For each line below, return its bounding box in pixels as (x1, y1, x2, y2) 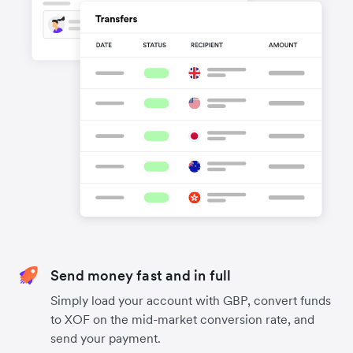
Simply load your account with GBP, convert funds (50, 292, 331, 308)
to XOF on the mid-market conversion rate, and (50, 310, 314, 327)
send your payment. (50, 329, 161, 346)
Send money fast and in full (50, 266, 232, 284)
